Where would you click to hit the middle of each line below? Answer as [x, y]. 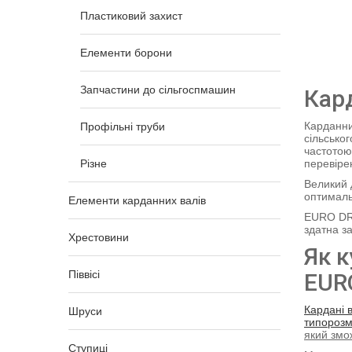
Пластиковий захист [131, 16]
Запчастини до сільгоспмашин [158, 90]
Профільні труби [123, 126]
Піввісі [84, 274]
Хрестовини [99, 237]
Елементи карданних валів [137, 200]
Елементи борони [126, 53]
